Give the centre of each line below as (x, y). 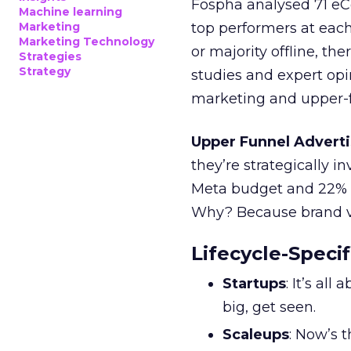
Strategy (45, 71)
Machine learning (71, 12)
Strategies (50, 56)
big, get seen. (269, 307)
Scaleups (256, 335)
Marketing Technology (87, 42)
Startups (254, 284)
